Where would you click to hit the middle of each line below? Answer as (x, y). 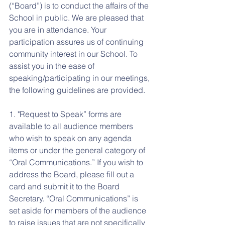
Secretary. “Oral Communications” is (75, 198)
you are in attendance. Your (59, 30)
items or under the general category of (78, 150)
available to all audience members (72, 126)
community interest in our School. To (74, 54)
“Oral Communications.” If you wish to (77, 162)
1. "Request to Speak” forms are (66, 114)
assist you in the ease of (53, 66)
